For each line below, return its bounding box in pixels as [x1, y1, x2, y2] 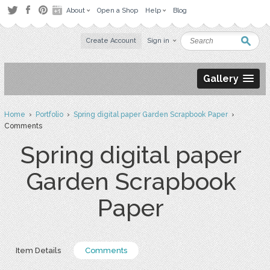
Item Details [15, 246, 61, 255]
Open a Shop [97, 7, 138, 14]
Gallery [203, 73, 239, 84]
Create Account [86, 37, 137, 45]
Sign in [147, 37, 170, 45]
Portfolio [35, 110, 63, 119]
